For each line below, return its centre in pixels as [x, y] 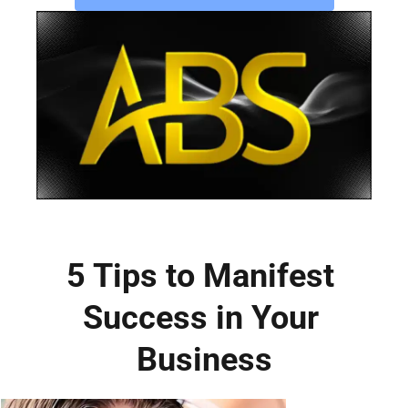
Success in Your [204, 318]
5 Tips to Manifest [204, 276]
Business [204, 360]
